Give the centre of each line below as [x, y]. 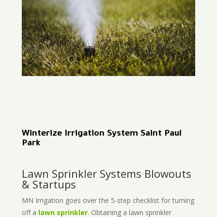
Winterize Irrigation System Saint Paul [101, 134]
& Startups [49, 184]
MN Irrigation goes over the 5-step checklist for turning [108, 201]
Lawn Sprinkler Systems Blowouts [106, 174]
